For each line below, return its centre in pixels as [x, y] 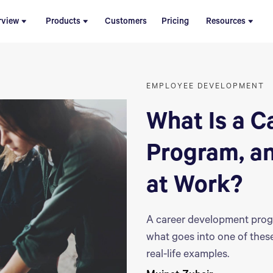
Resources [225, 22]
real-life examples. [188, 255]
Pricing [175, 22]
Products [63, 22]
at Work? [194, 187]
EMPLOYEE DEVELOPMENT [205, 87]
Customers [126, 22]
